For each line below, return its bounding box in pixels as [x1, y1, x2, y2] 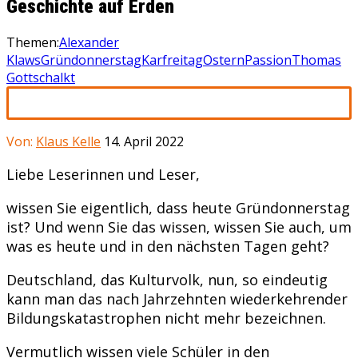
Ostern [203, 50, 245, 69]
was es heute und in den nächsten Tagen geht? [6, 236, 329, 256]
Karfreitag [141, 50, 203, 69]
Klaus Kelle [36, 132, 101, 150]
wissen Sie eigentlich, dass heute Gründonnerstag [6, 197, 350, 217]
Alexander [59, 33, 119, 51]
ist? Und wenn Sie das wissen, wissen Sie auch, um [6, 217, 352, 237]
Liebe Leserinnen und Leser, [6, 164, 200, 184]
